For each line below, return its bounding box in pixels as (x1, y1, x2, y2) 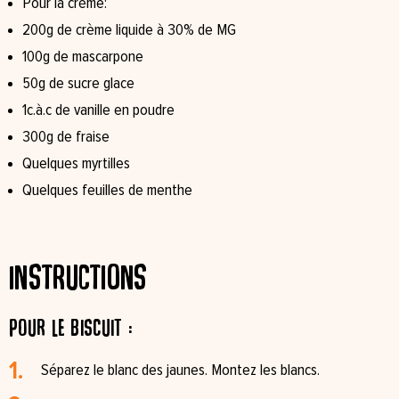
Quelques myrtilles (22, 156, 130, 172)
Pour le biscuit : (9, 313, 133, 341)
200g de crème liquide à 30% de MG (22, 22, 236, 38)
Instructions (9, 256, 148, 297)
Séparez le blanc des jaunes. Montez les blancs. (41, 362, 320, 379)
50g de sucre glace (22, 76, 134, 92)
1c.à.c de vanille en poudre (22, 102, 175, 118)
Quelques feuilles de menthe (22, 183, 192, 199)
